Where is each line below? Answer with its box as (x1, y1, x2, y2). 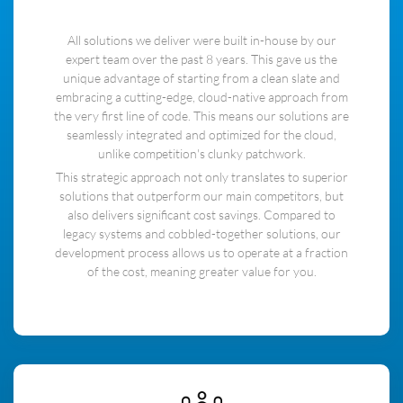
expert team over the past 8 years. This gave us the (66, 50, 337, 67)
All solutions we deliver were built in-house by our (67, 31, 336, 48)
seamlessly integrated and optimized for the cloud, (67, 126, 336, 142)
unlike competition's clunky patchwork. (97, 145, 306, 161)
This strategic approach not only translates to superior (55, 168, 348, 184)
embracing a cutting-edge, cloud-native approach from (55, 88, 348, 104)
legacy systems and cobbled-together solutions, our (62, 225, 341, 241)
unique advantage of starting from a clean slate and (63, 69, 340, 85)
